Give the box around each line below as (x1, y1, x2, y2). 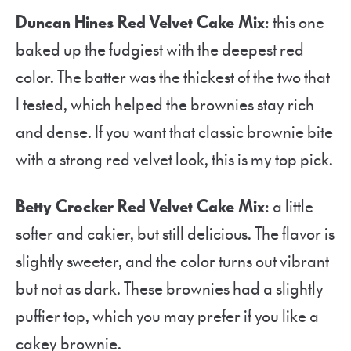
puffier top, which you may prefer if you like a (16, 304, 319, 328)
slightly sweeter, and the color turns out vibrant (16, 249, 329, 273)
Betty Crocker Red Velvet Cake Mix (16, 194, 265, 219)
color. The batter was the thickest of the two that (16, 65, 330, 89)
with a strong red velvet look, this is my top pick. (16, 147, 333, 172)
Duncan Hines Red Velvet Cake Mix (16, 10, 265, 34)
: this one (265, 10, 324, 34)
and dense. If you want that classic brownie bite (16, 120, 333, 144)
